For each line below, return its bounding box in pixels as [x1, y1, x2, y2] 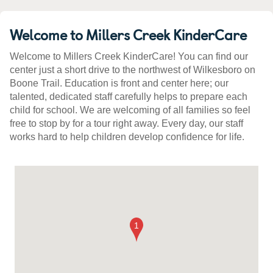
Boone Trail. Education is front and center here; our [10, 78, 229, 89]
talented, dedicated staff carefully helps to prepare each [10, 91, 247, 102]
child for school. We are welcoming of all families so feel [10, 105, 250, 116]
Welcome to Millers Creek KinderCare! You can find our [10, 51, 248, 62]
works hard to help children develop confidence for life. [10, 132, 244, 143]
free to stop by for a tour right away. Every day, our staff [10, 118, 243, 129]
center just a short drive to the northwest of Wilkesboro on [10, 65, 255, 76]
